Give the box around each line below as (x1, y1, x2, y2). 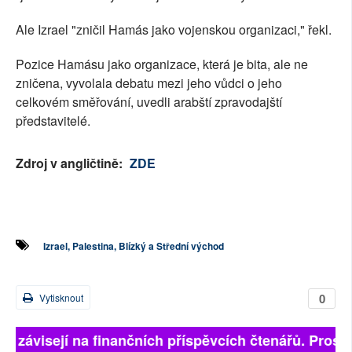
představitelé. (16, 112, 90, 130)
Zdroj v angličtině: (16, 154, 126, 173)
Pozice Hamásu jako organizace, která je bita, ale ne (16, 55, 308, 74)
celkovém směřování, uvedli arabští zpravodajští (16, 93, 282, 112)
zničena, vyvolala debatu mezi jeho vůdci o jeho (16, 74, 282, 93)
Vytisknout (37, 291, 83, 305)
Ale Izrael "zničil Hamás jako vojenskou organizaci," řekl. (16, 20, 332, 39)
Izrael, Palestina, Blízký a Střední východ (43, 239, 224, 254)
